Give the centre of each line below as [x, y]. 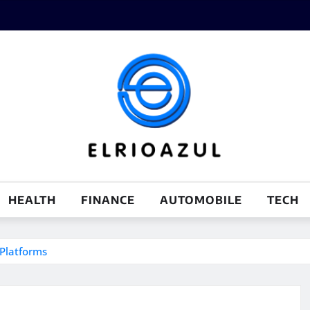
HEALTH [32, 200]
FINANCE [108, 200]
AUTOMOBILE [201, 200]
